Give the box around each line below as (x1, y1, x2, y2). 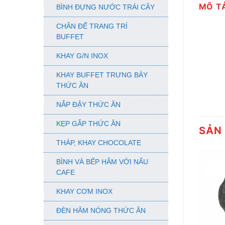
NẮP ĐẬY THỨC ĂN (56, 101, 121, 108)
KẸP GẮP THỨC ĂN (56, 120, 121, 128)
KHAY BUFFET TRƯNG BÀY (56, 71, 148, 79)
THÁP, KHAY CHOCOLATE (56, 139, 141, 147)
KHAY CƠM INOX (56, 188, 113, 195)
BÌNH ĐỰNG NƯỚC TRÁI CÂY (56, 4, 155, 11)
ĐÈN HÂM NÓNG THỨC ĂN (56, 207, 146, 214)
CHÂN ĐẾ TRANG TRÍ (56, 23, 128, 30)
